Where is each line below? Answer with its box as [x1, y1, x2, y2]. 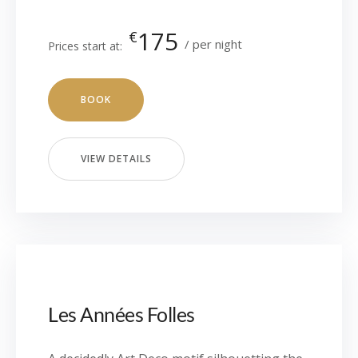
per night [193, 35, 242, 52]
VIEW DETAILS [80, 152, 152, 165]
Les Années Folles [48, 302, 195, 326]
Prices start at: [48, 38, 122, 54]
